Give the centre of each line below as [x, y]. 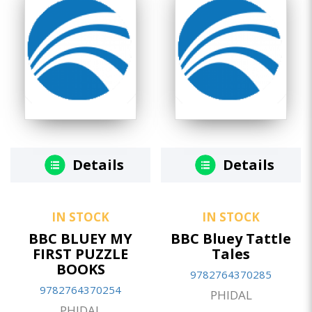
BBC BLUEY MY [80, 239]
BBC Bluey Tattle [231, 239]
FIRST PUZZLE [80, 254]
